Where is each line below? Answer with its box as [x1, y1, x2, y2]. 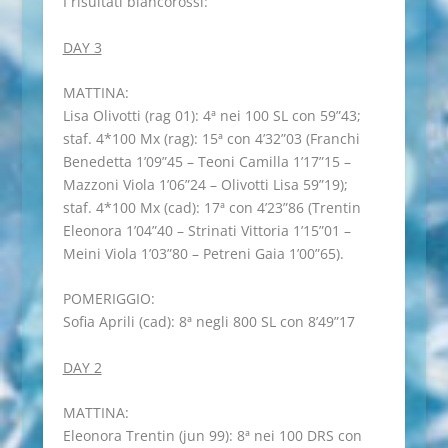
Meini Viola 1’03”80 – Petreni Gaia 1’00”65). [62, 244, 344, 264]
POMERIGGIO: [62, 289, 155, 309]
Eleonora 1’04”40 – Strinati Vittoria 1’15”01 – [62, 221, 351, 241]
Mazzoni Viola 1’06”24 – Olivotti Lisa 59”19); [62, 175, 348, 195]
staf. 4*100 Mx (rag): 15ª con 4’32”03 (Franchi [62, 129, 360, 149]
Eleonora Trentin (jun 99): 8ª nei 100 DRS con [62, 426, 362, 446]
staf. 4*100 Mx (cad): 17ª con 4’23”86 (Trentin [62, 198, 361, 218]
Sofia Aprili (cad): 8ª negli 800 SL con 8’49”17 [62, 312, 355, 332]
